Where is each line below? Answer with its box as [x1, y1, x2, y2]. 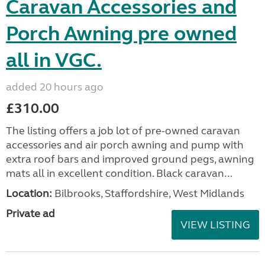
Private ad [6, 207, 55, 220]
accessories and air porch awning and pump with [6, 138, 244, 151]
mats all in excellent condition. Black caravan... [6, 167, 232, 180]
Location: [6, 187, 52, 200]
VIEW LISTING [180, 218, 250, 231]
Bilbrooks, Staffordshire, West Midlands [52, 187, 244, 200]
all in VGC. [6, 48, 102, 73]
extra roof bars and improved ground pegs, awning [6, 153, 254, 166]
